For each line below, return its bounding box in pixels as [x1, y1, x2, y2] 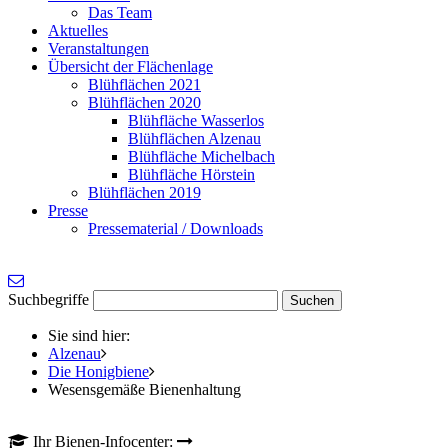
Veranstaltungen [48, 40, 149, 57]
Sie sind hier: [48, 327, 134, 344]
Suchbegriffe [8, 291, 89, 308]
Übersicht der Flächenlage [48, 58, 213, 75]
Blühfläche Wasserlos [128, 112, 264, 129]
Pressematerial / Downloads [88, 220, 263, 237]
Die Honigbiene [48, 363, 149, 380]
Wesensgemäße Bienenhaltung [48, 381, 241, 398]
